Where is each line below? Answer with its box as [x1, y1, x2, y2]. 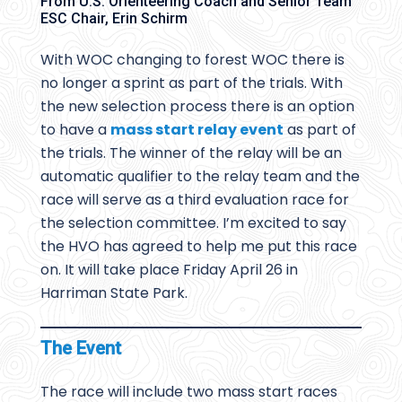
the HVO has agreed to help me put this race [40, 236, 357, 258]
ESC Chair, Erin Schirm [40, 10, 188, 28]
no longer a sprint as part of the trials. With [40, 73, 343, 94]
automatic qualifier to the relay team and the [40, 166, 360, 188]
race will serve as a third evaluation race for [40, 189, 349, 211]
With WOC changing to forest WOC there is [40, 49, 345, 71]
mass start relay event [110, 119, 284, 141]
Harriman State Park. [40, 283, 191, 304]
